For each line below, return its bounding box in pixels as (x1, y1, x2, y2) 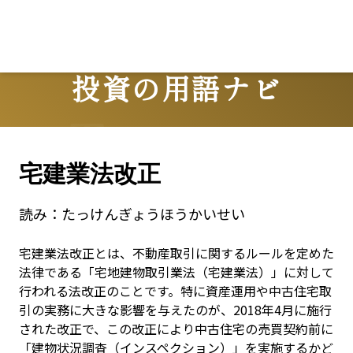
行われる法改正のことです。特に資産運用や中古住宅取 (19, 281, 332, 300)
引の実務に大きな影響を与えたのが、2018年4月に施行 (19, 300, 332, 319)
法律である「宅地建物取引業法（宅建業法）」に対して (19, 262, 334, 281)
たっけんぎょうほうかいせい (61, 203, 245, 224)
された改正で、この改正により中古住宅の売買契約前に (19, 319, 333, 338)
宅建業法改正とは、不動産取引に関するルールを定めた (19, 243, 334, 262)
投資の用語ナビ (72, 66, 281, 108)
